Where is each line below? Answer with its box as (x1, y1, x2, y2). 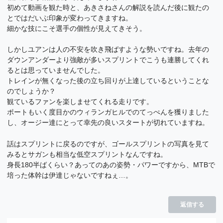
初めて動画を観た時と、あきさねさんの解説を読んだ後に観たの (7, 3, 210, 11)
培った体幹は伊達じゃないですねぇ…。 (7, 171, 133, 179)
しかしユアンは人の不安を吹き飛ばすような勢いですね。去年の (7, 45, 210, 54)
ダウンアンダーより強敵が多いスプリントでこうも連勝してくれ (7, 56, 210, 64)
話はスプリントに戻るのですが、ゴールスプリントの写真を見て (7, 139, 210, 148)
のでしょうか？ (7, 87, 56, 96)
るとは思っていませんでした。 (7, 66, 105, 75)
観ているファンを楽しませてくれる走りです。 (7, 98, 154, 106)
